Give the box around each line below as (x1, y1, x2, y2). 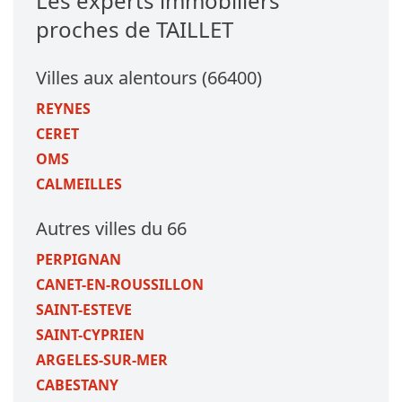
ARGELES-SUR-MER (36, 350, 168, 370)
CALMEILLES (36, 174, 122, 194)
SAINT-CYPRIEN (36, 325, 144, 345)
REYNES (36, 99, 91, 118)
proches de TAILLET (36, 14, 233, 44)
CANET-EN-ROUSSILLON (36, 275, 204, 294)
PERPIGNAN (36, 249, 121, 269)
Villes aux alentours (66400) (36, 66, 262, 90)
